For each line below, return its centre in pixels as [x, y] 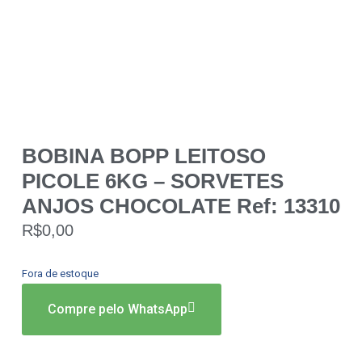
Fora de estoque [60, 273]
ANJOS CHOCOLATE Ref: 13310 [181, 206]
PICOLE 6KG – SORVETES [152, 181]
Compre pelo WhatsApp [117, 309]
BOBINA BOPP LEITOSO [143, 156]
